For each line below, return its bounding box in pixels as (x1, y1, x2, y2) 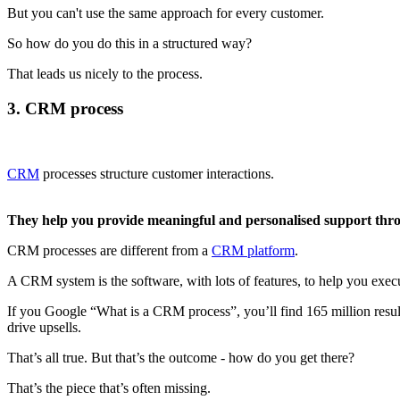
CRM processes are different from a (7, 242, 212, 258)
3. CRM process (7, 98, 123, 118)
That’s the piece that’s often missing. (7, 379, 214, 396)
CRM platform (212, 242, 295, 258)
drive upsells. (7, 319, 81, 335)
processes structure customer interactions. (39, 165, 278, 181)
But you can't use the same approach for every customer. (7, 5, 324, 21)
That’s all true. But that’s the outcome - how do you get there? (7, 349, 354, 365)
